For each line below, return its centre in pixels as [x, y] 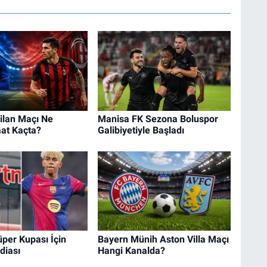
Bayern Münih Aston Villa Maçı [163, 239]
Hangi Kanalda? [131, 250]
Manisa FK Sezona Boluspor [158, 119]
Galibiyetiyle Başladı [141, 131]
